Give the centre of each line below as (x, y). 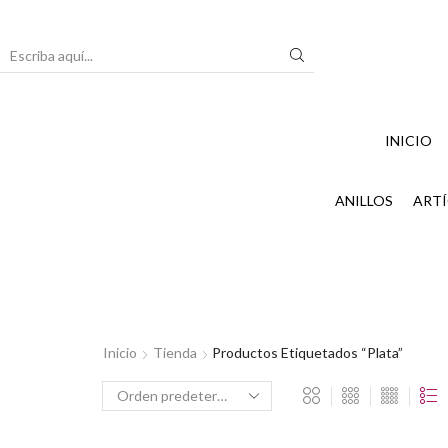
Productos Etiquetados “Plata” (307, 352)
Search (177, 63)
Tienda (175, 352)
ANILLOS (364, 200)
